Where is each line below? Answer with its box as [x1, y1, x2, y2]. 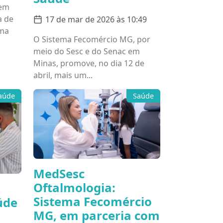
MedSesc [33, 165, 85, 182]
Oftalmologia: [33, 179, 115, 196]
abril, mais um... [33, 69, 93, 81]
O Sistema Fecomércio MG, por [33, 33, 150, 45]
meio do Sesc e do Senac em [33, 45, 140, 57]
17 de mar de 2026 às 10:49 [45, 13, 147, 25]
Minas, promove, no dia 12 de [33, 57, 144, 69]
